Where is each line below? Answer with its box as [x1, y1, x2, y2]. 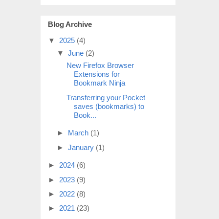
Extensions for [73, 70, 120, 79]
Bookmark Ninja [73, 79, 125, 88]
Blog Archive [48, 20, 92, 29]
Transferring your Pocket [66, 93, 145, 102]
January [68, 143, 96, 152]
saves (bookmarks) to [73, 102, 144, 110]
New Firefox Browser [66, 61, 134, 70]
